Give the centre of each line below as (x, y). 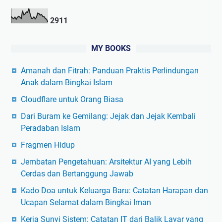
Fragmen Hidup (48, 145)
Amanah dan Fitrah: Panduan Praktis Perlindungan (110, 70)
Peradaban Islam (51, 128)
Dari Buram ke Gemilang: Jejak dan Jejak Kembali (108, 116)
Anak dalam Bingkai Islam (67, 82)
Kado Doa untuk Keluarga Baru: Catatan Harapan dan (114, 190)
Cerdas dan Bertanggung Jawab (77, 173)
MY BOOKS (111, 48)
